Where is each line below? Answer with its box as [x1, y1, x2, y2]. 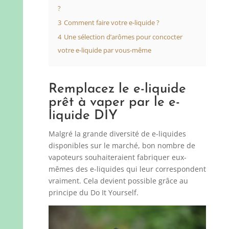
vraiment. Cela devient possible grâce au [48, 176, 188, 186]
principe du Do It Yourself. [48, 188, 139, 197]
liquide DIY [48, 109, 118, 123]
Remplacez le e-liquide [48, 82, 186, 96]
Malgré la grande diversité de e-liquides [48, 129, 186, 139]
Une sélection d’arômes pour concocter [63, 33, 182, 41]
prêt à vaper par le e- [48, 96, 180, 109]
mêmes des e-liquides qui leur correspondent [48, 164, 206, 174]
